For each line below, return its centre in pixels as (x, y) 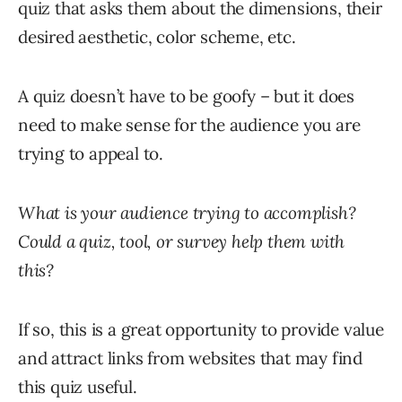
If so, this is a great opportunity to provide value (201, 330)
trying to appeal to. (91, 154)
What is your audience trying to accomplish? (187, 213)
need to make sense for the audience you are (189, 125)
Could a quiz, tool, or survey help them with (182, 242)
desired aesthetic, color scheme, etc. (157, 37)
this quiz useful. (78, 387)
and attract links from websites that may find (190, 358)
